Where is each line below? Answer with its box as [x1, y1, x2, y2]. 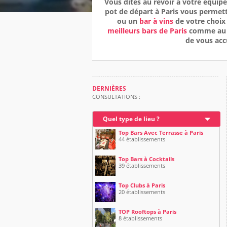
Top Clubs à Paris [119, 181, 165, 189]
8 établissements [119, 214, 162, 222]
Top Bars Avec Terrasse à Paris [119, 129, 203, 136]
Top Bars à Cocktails [119, 155, 174, 163]
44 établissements [119, 135, 165, 143]
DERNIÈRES [92, 84, 126, 93]
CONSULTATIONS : [92, 93, 140, 100]
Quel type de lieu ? [103, 115, 160, 123]
